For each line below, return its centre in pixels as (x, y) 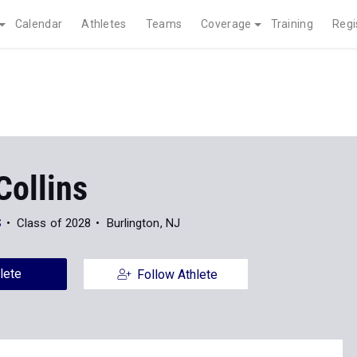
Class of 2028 (54, 223)
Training (292, 24)
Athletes (104, 24)
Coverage (226, 24)
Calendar (39, 24)
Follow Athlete (177, 275)
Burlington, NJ (143, 223)
